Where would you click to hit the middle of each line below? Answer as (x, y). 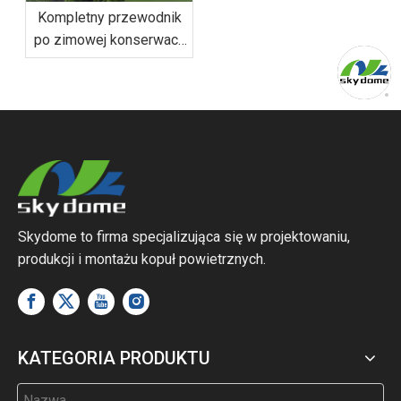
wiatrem (109, 107)
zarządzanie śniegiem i (109, 84)
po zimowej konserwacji (109, 39)
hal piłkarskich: (109, 62)
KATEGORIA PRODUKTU (114, 358)
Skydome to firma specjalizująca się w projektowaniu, (184, 236)
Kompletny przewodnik (109, 17)
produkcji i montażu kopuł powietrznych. (144, 259)
